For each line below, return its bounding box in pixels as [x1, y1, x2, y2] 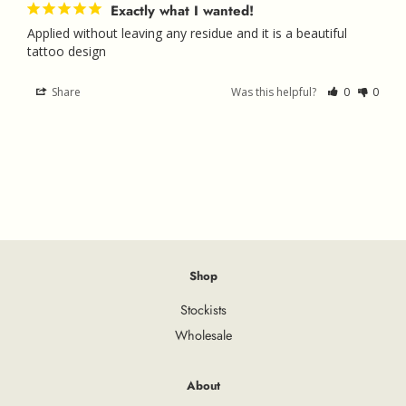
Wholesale [174, 325, 232, 344]
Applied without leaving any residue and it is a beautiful [27, 24, 347, 43]
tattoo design [27, 43, 106, 61]
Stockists [179, 301, 227, 320]
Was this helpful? [231, 84, 320, 101]
